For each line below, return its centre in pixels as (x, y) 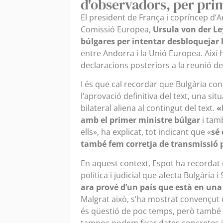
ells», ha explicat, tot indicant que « (146, 132)
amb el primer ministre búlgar (140, 120)
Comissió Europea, (116, 29)
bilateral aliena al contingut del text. (149, 108)
